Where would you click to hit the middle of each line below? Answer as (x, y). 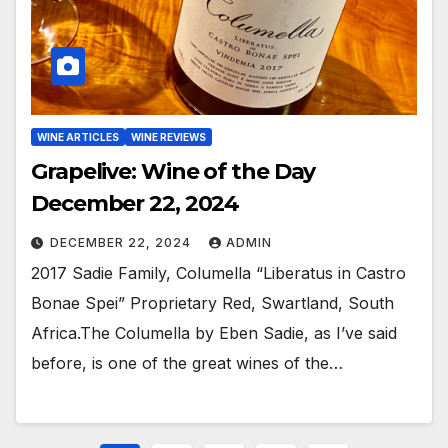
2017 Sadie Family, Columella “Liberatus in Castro (218, 272)
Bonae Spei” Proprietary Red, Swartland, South (212, 302)
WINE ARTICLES (78, 136)
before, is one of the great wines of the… (187, 362)
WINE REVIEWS (168, 136)
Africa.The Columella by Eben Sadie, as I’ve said (214, 332)
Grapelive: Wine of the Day (173, 171)
